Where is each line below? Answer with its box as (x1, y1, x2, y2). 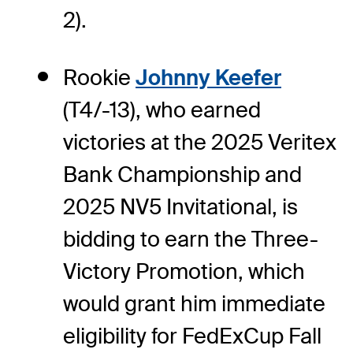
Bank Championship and (63, 160, 302, 188)
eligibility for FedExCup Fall (63, 321, 321, 350)
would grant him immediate (63, 289, 325, 318)
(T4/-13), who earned (63, 95, 261, 124)
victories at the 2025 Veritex (63, 128, 336, 156)
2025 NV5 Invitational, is (63, 192, 298, 221)
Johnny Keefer (136, 63, 281, 91)
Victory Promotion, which (63, 257, 305, 285)
